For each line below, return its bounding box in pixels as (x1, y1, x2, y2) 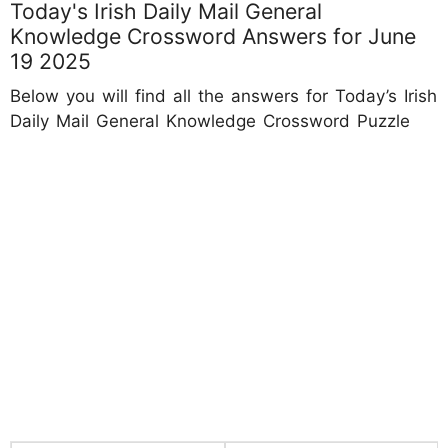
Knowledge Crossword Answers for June (10, 23, 416, 49)
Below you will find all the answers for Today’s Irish (10, 86, 437, 106)
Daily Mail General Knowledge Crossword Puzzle (10, 111, 410, 131)
